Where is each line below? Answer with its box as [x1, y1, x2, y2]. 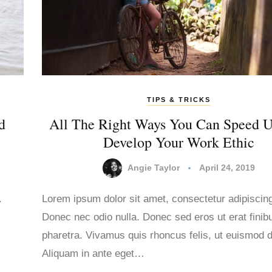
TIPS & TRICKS [146, 96, 211, 104]
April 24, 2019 [199, 162, 255, 172]
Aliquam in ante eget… [42, 248, 144, 260]
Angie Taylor [127, 162, 180, 172]
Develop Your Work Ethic [103, 132, 254, 152]
